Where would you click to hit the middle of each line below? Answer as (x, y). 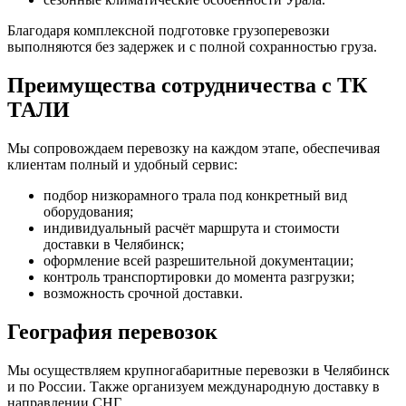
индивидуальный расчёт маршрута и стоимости (192, 227)
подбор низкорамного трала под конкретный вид (195, 195)
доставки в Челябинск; (114, 244)
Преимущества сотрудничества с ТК (187, 86)
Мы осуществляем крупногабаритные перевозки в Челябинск (198, 370)
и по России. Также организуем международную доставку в (193, 386)
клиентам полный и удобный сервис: (122, 164)
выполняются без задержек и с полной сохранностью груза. (192, 47)
